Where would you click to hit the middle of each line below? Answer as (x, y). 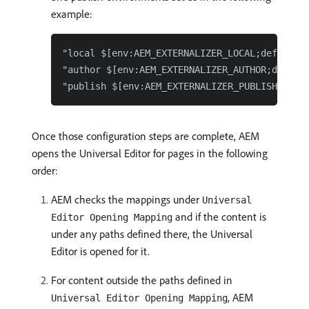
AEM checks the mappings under (127, 200)
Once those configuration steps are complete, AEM (146, 136)
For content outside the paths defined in (142, 280)
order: (45, 171)
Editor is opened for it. (100, 251)
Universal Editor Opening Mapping (139, 298)
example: (72, 14)
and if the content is (219, 217)
